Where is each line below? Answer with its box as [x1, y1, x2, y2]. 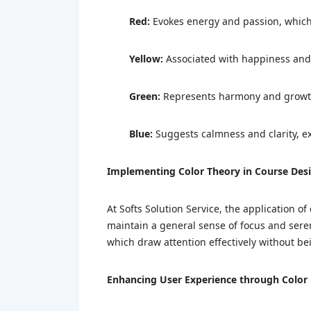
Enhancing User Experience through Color [107, 273, 308, 286]
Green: [129, 90, 160, 103]
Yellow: [129, 52, 163, 65]
